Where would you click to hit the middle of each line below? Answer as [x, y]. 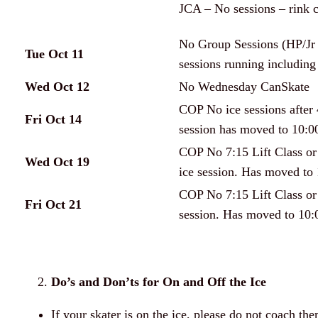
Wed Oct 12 [57, 87]
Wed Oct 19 [57, 162]
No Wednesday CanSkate [244, 87]
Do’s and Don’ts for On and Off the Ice [159, 282]
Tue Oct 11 [54, 54]
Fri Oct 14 [53, 120]
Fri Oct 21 [53, 205]
